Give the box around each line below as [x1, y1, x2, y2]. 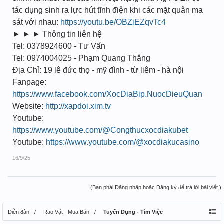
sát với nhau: [12, 18, 60, 26]
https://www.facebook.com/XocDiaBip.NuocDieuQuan [12, 90, 202, 98]
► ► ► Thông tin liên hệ [12, 30, 102, 38]
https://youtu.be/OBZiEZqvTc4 [60, 18, 166, 26]
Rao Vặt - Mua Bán [43, 209, 89, 215]
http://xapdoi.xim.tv [45, 102, 111, 110]
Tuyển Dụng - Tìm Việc [103, 209, 163, 215]
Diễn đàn [8, 209, 29, 215]
